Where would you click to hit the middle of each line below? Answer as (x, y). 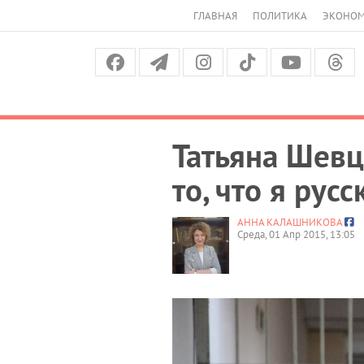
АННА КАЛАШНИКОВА (290, 222)
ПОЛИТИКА (280, 16)
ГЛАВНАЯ (215, 16)
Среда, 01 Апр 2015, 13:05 (296, 234)
